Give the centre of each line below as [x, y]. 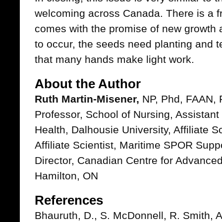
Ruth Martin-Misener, [87, 99]
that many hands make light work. [114, 59]
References [69, 200]
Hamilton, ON [66, 176]
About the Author [88, 84]
